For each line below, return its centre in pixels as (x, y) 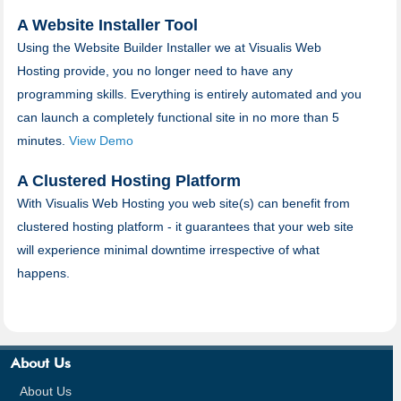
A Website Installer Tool (107, 25)
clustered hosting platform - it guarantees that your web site (185, 226)
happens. (43, 273)
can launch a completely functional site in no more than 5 (178, 117)
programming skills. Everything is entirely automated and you (189, 94)
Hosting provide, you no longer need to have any (154, 70)
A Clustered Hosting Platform (128, 180)
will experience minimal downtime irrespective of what (168, 249)
